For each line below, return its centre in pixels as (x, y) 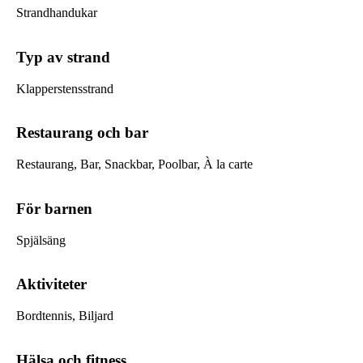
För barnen (54, 208)
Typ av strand (63, 57)
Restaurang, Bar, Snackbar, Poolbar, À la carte (135, 164)
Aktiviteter (51, 284)
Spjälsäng (41, 240)
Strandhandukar (57, 13)
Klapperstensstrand (65, 88)
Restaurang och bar (82, 133)
